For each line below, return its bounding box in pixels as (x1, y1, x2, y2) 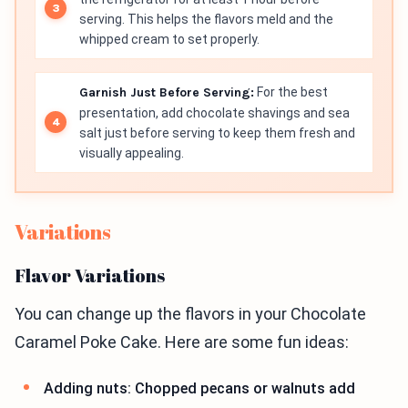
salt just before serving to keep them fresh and (79, 125, 355, 140)
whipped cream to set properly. (79, 31, 260, 46)
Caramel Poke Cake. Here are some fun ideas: (15, 331, 349, 352)
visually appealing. (79, 145, 184, 160)
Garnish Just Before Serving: (79, 84, 254, 100)
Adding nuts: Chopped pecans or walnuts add (44, 379, 355, 397)
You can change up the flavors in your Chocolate (15, 303, 366, 323)
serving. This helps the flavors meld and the (79, 11, 333, 26)
